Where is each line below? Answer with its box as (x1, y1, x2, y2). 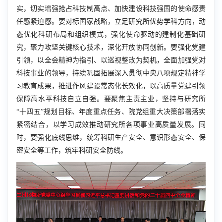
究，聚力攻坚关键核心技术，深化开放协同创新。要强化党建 (16, 44, 206, 51)
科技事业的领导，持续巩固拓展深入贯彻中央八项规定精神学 (16, 69, 206, 77)
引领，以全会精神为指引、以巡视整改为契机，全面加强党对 (16, 56, 206, 64)
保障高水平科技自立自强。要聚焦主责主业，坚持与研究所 (16, 95, 206, 103)
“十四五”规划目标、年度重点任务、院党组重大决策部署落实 (16, 108, 206, 115)
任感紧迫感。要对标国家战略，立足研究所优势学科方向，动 (16, 18, 206, 25)
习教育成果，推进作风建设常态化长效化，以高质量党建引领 (16, 82, 206, 90)
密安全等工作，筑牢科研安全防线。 (16, 147, 127, 154)
